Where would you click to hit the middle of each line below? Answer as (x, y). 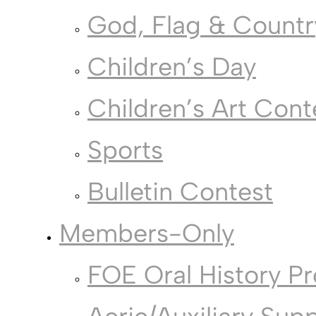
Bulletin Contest (180, 192)
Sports (125, 150)
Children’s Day (172, 67)
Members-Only (147, 233)
